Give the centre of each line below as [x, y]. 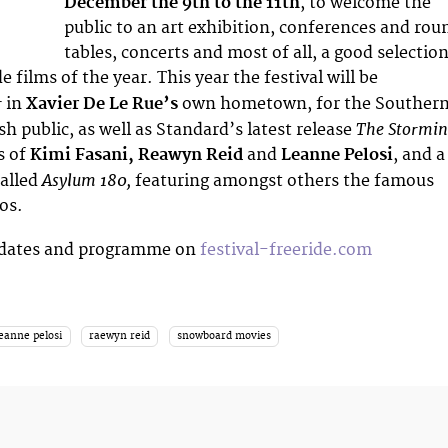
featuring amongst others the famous [282, 180]
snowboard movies [224, 336]
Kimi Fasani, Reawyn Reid [136, 154]
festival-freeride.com [286, 250]
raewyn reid [120, 336]
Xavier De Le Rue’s [102, 103]
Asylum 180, [86, 180]
